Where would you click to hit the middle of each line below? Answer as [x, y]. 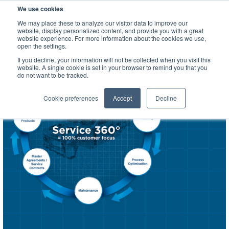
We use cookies [40, 9]
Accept [122, 98]
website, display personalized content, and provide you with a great [110, 30]
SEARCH [189, 11]
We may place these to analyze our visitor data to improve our [102, 23]
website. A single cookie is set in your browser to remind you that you [112, 67]
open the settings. [42, 46]
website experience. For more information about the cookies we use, [112, 38]
